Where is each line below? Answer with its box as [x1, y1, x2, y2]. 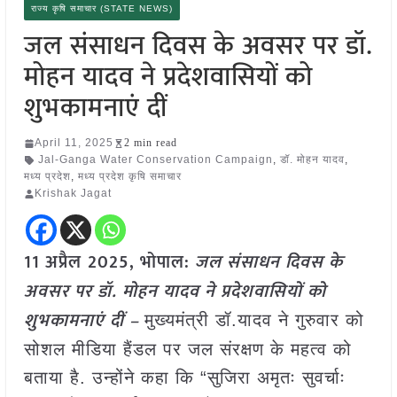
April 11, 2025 [34, 136, 113, 150]
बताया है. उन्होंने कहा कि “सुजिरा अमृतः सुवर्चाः [23, 368, 346, 388]
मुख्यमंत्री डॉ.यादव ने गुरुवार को [144, 310, 364, 331]
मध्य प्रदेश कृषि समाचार [77, 170, 182, 183]
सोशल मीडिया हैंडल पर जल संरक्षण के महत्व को [23, 339, 352, 360]
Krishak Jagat [34, 187, 112, 200]
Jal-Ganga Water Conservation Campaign [37, 153, 273, 167]
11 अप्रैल [23, 247, 82, 278]
